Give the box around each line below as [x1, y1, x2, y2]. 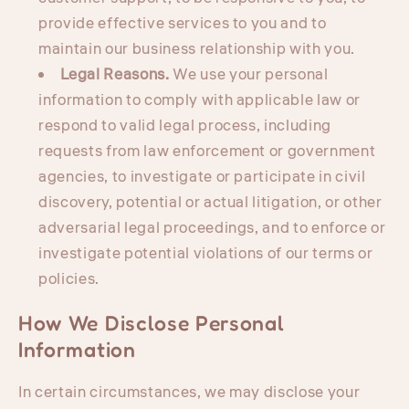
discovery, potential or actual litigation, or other [38, 191, 383, 214]
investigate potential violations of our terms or [38, 242, 373, 265]
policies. [38, 267, 100, 290]
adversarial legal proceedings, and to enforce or [38, 216, 386, 239]
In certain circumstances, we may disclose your [18, 381, 361, 404]
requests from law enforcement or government [38, 140, 376, 163]
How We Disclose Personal [18, 309, 285, 335]
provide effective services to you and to [38, 12, 327, 35]
